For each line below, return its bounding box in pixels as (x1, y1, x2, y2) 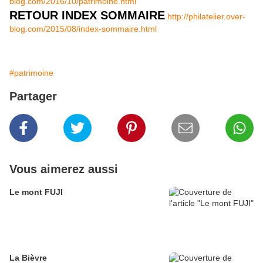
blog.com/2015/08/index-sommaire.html (9, 24, 157, 34)
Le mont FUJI (9, 187, 63, 197)
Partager (9, 90, 57, 103)
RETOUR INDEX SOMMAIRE (9, 9, 165, 22)
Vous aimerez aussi (9, 163, 118, 176)
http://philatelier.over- (167, 12, 245, 22)
